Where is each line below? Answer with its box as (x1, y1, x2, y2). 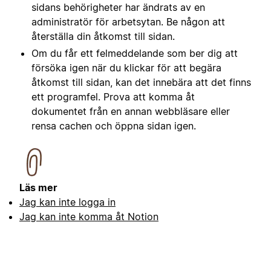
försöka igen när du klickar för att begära (31, 61, 221, 74)
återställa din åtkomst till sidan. (31, 30, 175, 42)
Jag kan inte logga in (19, 195, 116, 208)
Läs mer (19, 181, 57, 194)
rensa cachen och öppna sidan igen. (31, 119, 196, 132)
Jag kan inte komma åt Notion (19, 210, 158, 223)
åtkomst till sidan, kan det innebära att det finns (31, 76, 251, 88)
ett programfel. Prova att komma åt (31, 90, 195, 103)
